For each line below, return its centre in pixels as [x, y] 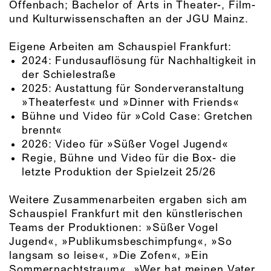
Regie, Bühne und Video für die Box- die [129, 158]
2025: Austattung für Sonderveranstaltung [133, 89]
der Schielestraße [69, 75]
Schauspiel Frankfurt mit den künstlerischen [126, 214]
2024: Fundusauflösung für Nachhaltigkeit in [139, 61]
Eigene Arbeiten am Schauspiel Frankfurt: [121, 47]
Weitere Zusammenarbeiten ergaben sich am [129, 200]
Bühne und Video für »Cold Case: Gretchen [138, 116]
